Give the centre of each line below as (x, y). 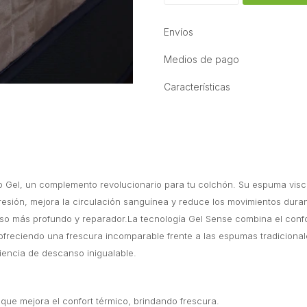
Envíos (179, 32)
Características (197, 87)
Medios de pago (201, 59)
